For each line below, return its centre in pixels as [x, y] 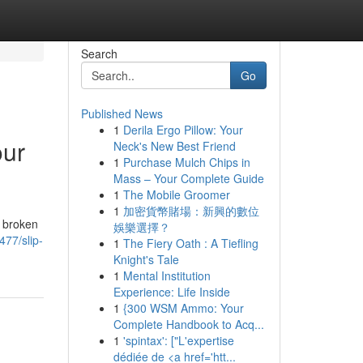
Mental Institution [167, 275]
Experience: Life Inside [171, 292]
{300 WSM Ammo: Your [183, 308]
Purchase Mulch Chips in [186, 162]
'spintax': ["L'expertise [178, 340]
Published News [122, 113]
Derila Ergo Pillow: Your [183, 130]
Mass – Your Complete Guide [188, 178]
